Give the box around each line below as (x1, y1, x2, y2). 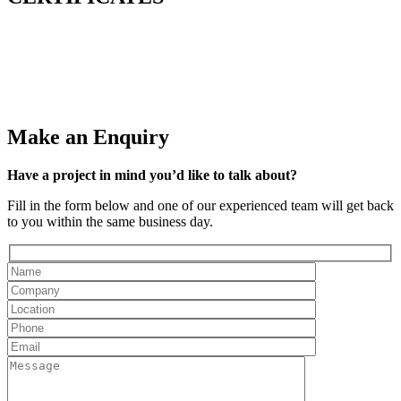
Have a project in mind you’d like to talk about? (7, 167, 297, 183)
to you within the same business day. (7, 214, 213, 230)
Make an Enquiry (7, 125, 169, 149)
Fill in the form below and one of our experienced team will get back (7, 198, 394, 214)
